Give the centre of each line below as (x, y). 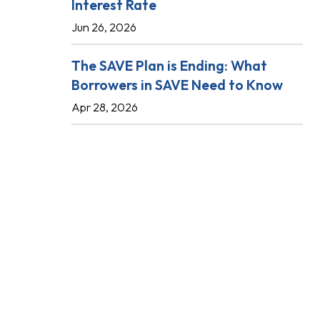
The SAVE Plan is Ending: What (169, 65)
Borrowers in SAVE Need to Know (177, 85)
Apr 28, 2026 (105, 107)
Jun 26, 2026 (104, 27)
